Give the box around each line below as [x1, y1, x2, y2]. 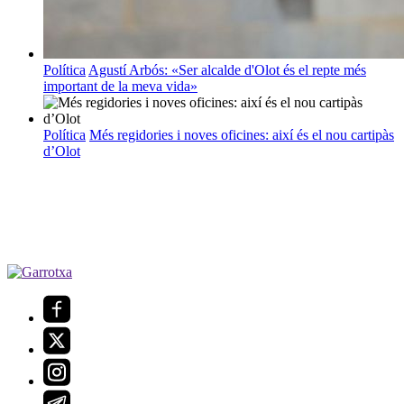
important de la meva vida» [43, 78, 197, 95]
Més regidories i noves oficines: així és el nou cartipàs [89, 127, 394, 143]
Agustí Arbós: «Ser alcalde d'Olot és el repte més [88, 62, 366, 78]
